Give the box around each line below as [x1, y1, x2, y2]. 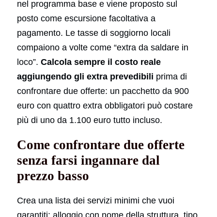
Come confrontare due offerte [17, 137, 185, 152]
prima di [154, 71, 187, 81]
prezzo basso [17, 168, 89, 183]
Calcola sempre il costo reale [41, 57, 161, 67]
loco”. [17, 57, 41, 67]
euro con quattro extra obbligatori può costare [17, 100, 193, 110]
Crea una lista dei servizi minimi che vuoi [17, 195, 174, 205]
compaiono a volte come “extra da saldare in [17, 42, 188, 52]
